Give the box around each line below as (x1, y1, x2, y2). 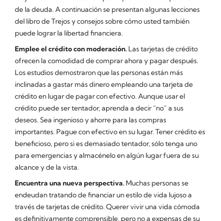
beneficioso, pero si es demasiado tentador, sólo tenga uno (15, 139, 197, 148)
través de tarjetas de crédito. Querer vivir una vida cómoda (15, 202, 200, 211)
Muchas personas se (124, 179, 188, 187)
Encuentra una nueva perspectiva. (15, 179, 124, 187)
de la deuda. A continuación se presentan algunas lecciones (15, 5, 200, 14)
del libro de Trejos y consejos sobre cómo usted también (15, 17, 189, 26)
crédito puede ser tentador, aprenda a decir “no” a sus (15, 104, 184, 112)
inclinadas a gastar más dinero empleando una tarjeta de (15, 80, 193, 89)
